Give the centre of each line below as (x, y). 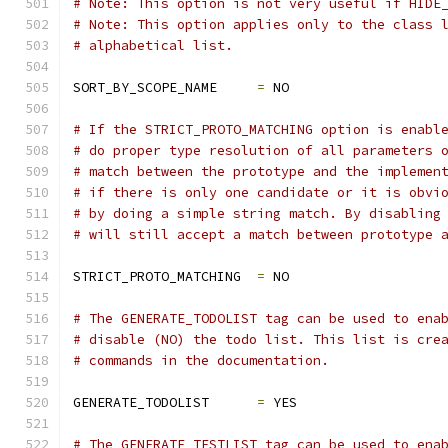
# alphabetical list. (153, 45)
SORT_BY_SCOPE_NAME (165, 87)
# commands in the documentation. (201, 360)
